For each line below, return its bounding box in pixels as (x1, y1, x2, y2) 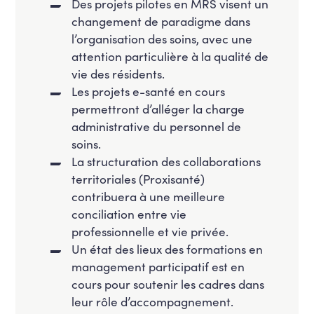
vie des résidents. (71, 64, 165, 82)
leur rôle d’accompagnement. (71, 292, 234, 310)
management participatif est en (71, 257, 245, 275)
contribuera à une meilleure (71, 187, 226, 205)
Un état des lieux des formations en (71, 240, 264, 257)
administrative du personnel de (71, 117, 242, 135)
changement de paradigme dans (71, 12, 251, 29)
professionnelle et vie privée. (71, 222, 229, 240)
